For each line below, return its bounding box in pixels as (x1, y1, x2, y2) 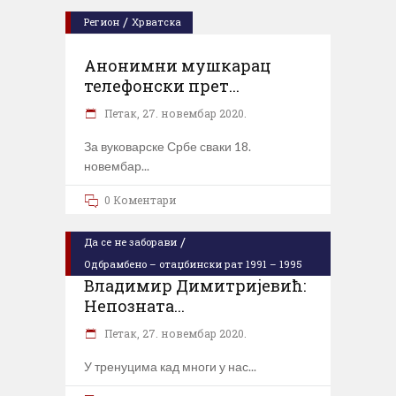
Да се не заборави (84, 234, 177, 248)
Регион (84, 14, 119, 28)
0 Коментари (104, 192, 177, 207)
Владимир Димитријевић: (84, 274, 306, 296)
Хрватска (132, 14, 181, 28)
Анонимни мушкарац (84, 54, 271, 76)
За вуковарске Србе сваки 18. (84, 138, 251, 154)
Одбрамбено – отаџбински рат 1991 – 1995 (84, 256, 302, 270)
